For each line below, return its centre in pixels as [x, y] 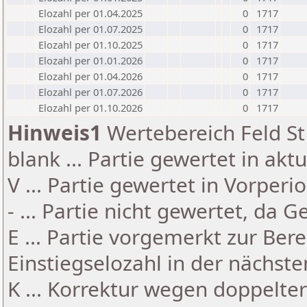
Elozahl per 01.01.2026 [90, 60]
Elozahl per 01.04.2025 [90, 13]
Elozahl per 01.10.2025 [90, 45]
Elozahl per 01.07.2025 [90, 29]
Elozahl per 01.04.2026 [90, 76]
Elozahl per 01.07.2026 [90, 92]
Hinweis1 [54, 133]
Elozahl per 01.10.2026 [90, 108]
